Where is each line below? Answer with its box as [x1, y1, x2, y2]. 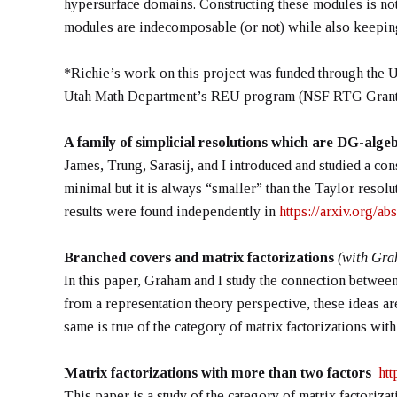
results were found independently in [64, 202, 279, 220]
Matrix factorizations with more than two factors [64, 363, 378, 381]
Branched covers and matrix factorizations [64, 248, 334, 266]
